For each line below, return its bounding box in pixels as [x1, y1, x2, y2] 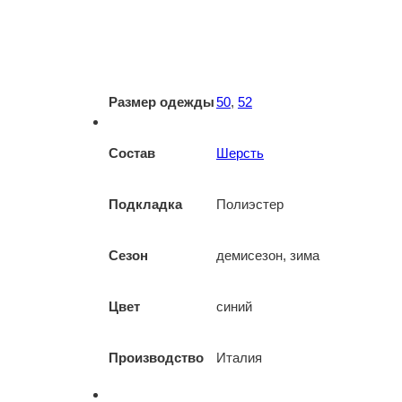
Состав [109, 145, 155, 161]
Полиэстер [216, 197, 284, 212]
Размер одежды [109, 94, 214, 109]
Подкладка [109, 197, 182, 212]
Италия [216, 350, 262, 365]
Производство [109, 350, 204, 365]
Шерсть [216, 145, 264, 161]
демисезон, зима [216, 248, 319, 263]
